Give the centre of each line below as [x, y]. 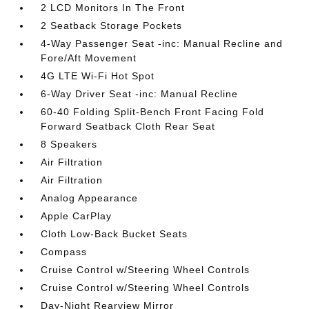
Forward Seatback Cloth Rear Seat [128, 126]
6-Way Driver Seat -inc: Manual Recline [140, 93]
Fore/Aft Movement [89, 58]
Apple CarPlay [77, 216]
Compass [64, 251]
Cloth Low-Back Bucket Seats [114, 233]
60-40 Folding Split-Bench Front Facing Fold [153, 111]
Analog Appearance [90, 198]
